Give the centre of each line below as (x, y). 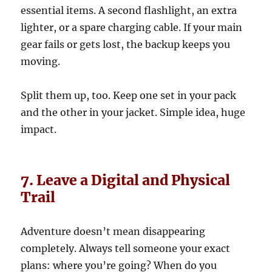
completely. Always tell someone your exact (126, 249)
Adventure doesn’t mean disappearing (113, 232)
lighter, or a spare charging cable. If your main (132, 28)
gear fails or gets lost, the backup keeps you (126, 45)
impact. (39, 130)
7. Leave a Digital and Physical (126, 180)
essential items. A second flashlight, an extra (129, 11)
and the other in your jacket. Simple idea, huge (133, 113)
